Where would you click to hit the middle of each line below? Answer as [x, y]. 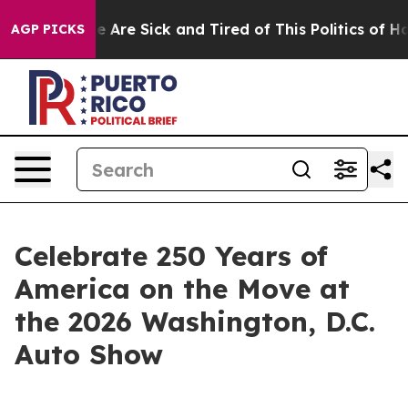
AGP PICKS [48, 29]
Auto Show [89, 354]
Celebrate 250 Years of [171, 256]
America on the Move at [182, 289]
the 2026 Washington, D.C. [195, 321]
